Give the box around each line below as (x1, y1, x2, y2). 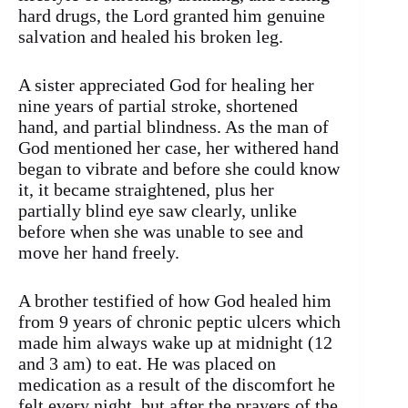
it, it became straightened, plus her (18, 179, 274, 200)
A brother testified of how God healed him (18, 291, 331, 311)
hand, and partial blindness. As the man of (18, 117, 329, 138)
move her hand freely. (18, 242, 179, 263)
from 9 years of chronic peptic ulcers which (18, 311, 341, 332)
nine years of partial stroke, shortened (18, 96, 298, 117)
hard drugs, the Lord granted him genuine (18, 5, 325, 26)
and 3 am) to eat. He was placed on (18, 353, 276, 374)
